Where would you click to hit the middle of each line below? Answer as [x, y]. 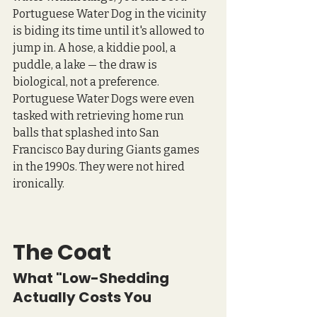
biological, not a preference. [87, 81]
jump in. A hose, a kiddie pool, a [96, 47]
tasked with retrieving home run [99, 115]
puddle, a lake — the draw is [86, 64]
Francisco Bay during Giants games [107, 149]
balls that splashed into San [87, 132]
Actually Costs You [82, 297]
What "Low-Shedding [92, 278]
